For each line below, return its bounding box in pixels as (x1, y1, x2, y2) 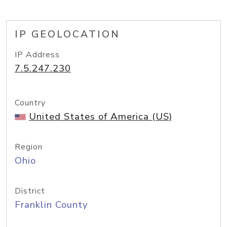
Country (15, 97, 46, 108)
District (15, 185, 45, 197)
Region (15, 141, 43, 153)
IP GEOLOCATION (15, 28, 120, 41)
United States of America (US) (29, 110, 172, 123)
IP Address (15, 49, 60, 60)
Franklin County (15, 198, 88, 211)
